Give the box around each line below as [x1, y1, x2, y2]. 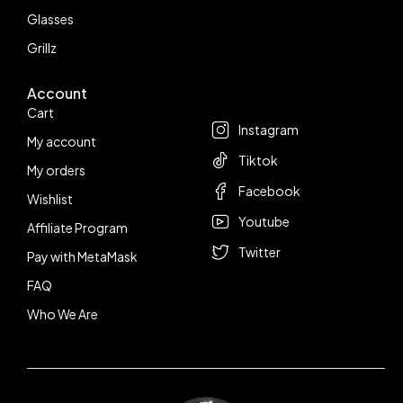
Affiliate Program [27, 219, 128, 236]
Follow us [210, 84, 275, 103]
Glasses [27, 11, 74, 27]
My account [27, 133, 96, 149]
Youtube [238, 213, 290, 229]
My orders [27, 162, 85, 178]
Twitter [238, 244, 281, 260]
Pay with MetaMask [27, 248, 138, 264]
